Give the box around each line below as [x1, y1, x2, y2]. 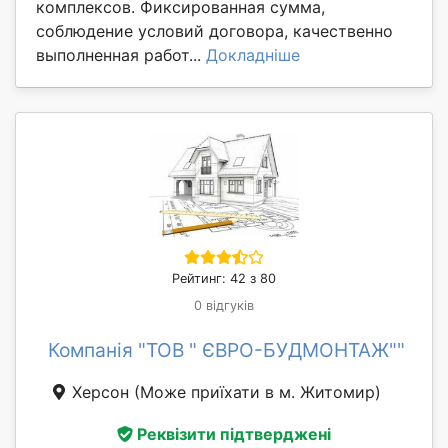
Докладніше [206, 45, 300, 66]
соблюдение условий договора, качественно [36, 21, 393, 42]
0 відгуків [194, 298, 254, 314]
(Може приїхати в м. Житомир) [134, 382, 381, 403]
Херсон [67, 382, 134, 403]
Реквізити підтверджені [137, 423, 331, 444]
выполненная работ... [36, 45, 206, 66]
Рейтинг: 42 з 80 [172, 271, 276, 287]
